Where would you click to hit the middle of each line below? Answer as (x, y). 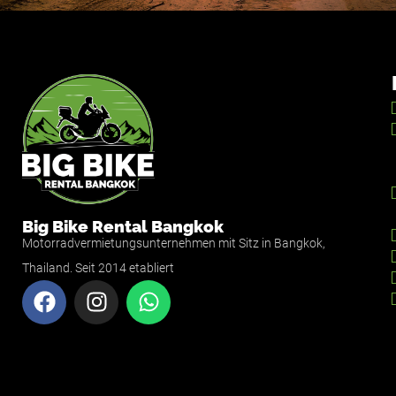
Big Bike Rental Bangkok (123, 226)
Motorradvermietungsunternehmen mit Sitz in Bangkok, (174, 243)
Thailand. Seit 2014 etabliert (98, 267)
